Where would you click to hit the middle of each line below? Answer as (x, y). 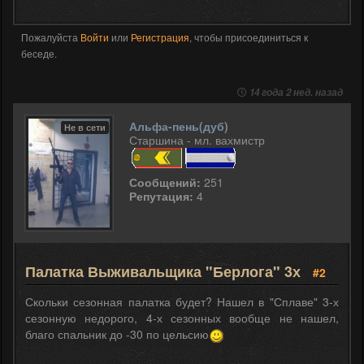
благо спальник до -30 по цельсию (117, 334)
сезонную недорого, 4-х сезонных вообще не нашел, (182, 318)
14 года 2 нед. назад (296, 93)
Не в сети (85, 128)
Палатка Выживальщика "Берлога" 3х (165, 272)
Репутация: (161, 196)
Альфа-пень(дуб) (179, 126)
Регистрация (160, 37)
